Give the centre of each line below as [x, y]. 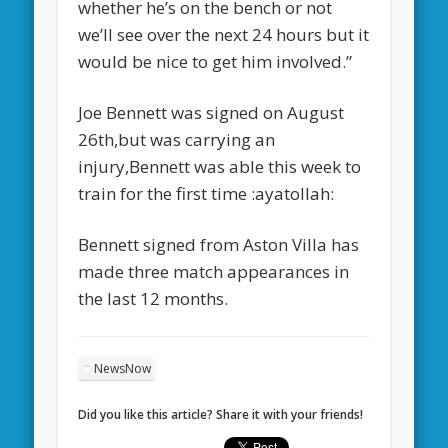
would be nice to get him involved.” [215, 61]
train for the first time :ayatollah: [206, 193]
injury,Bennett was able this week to [220, 166]
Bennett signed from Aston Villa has [219, 244]
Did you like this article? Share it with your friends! [221, 414]
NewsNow [123, 368]
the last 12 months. [153, 298]
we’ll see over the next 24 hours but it [224, 34]
